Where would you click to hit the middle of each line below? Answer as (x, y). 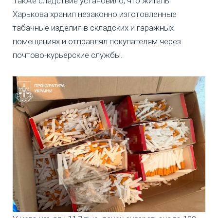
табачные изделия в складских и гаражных (93, 27)
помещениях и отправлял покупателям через (97, 41)
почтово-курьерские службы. (68, 55)
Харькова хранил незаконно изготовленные (95, 14)
